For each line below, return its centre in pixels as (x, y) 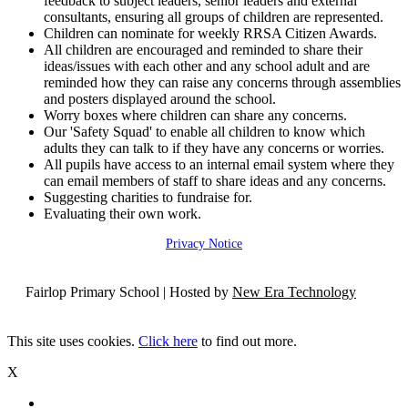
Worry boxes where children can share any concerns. (195, 115)
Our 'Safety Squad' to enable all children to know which (204, 131)
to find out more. (247, 341)
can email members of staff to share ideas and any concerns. (215, 180)
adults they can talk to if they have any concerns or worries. (214, 148)
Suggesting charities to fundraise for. (148, 197)
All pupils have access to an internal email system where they (219, 164)
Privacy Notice (204, 243)
